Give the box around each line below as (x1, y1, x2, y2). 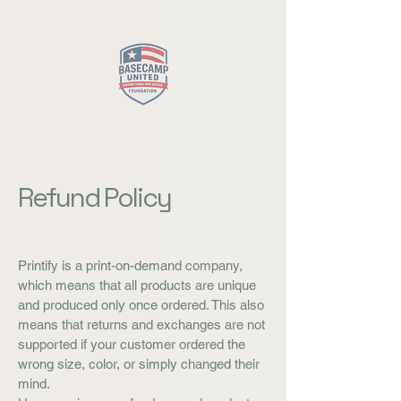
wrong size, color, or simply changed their (18, 356, 260, 371)
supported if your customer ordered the (18, 337, 245, 352)
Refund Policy (18, 180, 171, 215)
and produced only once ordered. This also (18, 297, 264, 312)
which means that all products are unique (18, 277, 256, 293)
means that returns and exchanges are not (18, 317, 265, 332)
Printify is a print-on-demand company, (18, 258, 243, 273)
